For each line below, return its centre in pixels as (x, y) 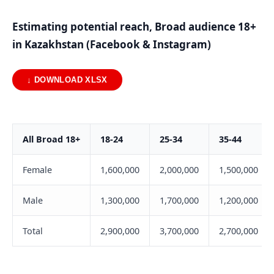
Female (37, 170)
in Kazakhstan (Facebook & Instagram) (112, 44)
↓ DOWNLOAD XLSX (67, 80)
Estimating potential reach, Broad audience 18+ (134, 27)
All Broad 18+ (51, 139)
